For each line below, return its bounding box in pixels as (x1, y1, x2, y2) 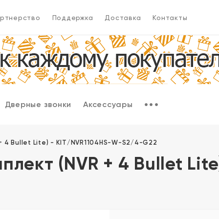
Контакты (153, 13, 188, 22)
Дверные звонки (4, 99, 71, 109)
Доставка (105, 13, 141, 22)
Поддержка (52, 13, 93, 22)
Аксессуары (83, 99, 133, 109)
